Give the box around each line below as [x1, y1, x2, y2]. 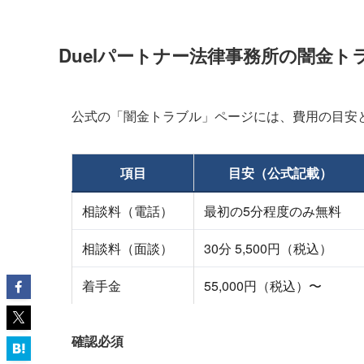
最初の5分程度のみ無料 [204, 201, 341, 220]
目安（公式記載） [227, 162, 332, 182]
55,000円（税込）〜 [204, 275, 322, 295]
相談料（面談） [82, 238, 173, 258]
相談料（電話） [82, 201, 173, 220]
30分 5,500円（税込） [204, 238, 332, 258]
